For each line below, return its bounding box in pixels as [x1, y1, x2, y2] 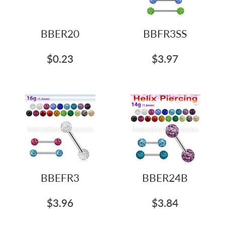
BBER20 [41, 27, 79, 40]
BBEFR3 [41, 171, 79, 184]
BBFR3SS [143, 27, 187, 40]
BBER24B [142, 171, 188, 184]
